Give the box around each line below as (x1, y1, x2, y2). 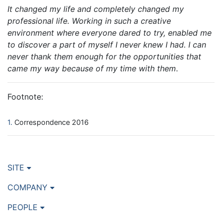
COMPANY (7, 182, 50, 193)
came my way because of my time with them (7, 63, 176, 74)
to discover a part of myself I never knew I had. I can (7, 40, 206, 50)
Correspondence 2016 (14, 118, 89, 127)
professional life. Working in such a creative (7, 16, 171, 26)
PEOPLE (7, 202, 40, 213)
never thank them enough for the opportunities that (7, 52, 201, 62)
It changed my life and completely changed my (7, 4, 184, 14)
